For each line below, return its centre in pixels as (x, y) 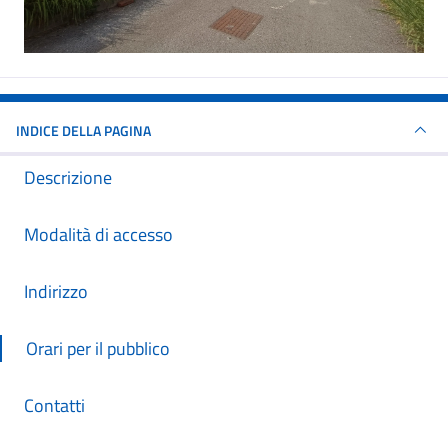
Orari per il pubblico (98, 348)
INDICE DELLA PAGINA (83, 130)
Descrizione (68, 177)
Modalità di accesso (98, 234)
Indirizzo (56, 291)
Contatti (54, 405)
